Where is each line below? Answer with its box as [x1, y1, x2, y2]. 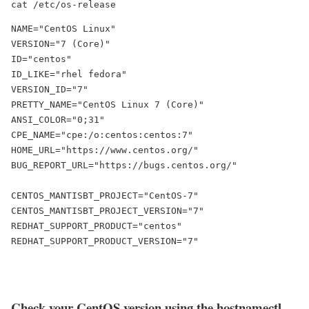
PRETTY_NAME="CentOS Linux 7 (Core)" [11, 99, 204, 110]
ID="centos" [11, 53, 72, 64]
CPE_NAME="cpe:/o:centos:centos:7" [11, 129, 193, 140]
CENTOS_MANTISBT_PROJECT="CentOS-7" [11, 190, 199, 201]
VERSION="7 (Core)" [11, 38, 110, 49]
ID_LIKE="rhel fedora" [11, 68, 127, 79]
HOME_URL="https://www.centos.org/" [11, 144, 199, 155]
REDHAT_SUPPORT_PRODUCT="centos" [11, 220, 182, 231]
